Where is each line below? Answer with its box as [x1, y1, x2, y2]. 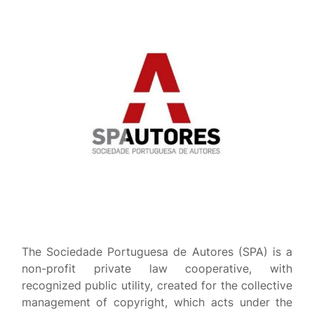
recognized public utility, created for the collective [21, 278, 293, 292]
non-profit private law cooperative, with [21, 261, 293, 275]
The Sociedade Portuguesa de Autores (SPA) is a [21, 245, 293, 259]
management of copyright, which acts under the [21, 295, 293, 309]
